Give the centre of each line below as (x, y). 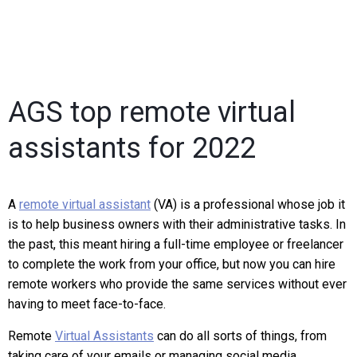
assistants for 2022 (132, 148)
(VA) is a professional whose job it (248, 204)
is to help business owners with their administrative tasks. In (177, 224)
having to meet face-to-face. (87, 304)
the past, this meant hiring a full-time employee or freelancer (176, 244)
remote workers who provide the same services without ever (177, 284)
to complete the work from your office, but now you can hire (172, 264)
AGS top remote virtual (152, 112)
